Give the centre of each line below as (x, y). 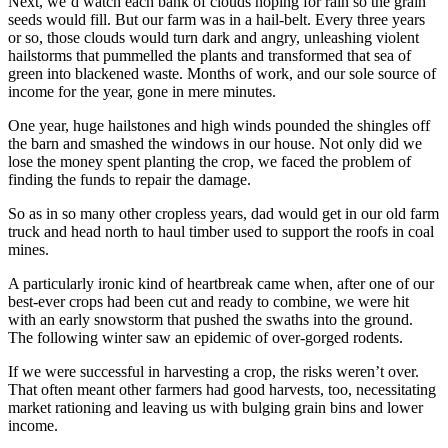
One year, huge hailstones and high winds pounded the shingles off (219, 125)
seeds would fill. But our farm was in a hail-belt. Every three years (216, 19)
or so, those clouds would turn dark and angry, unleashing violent (213, 37)
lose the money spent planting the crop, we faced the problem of (209, 161)
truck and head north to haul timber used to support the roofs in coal (221, 231)
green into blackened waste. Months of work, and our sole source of (222, 73)
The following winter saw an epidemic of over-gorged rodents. (205, 337)
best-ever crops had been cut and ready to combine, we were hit (208, 301)
